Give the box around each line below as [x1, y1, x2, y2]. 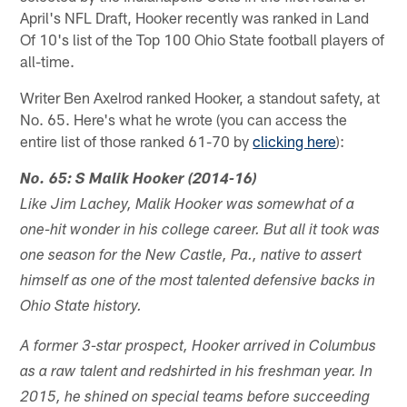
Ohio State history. [20, 300, 143, 316]
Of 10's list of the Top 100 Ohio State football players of [20, 30, 385, 49]
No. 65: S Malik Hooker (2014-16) [20, 173, 258, 189]
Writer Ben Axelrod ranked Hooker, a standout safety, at [20, 88, 381, 107]
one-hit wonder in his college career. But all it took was [20, 223, 381, 240]
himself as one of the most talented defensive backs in [20, 274, 376, 291]
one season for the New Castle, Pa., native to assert [20, 249, 362, 265]
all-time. [20, 52, 75, 71]
